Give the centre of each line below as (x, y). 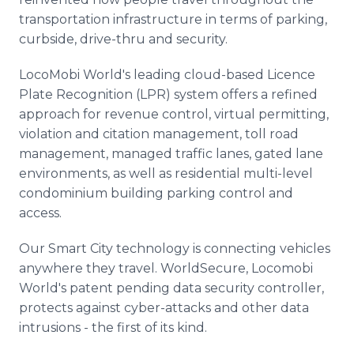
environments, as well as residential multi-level (166, 173)
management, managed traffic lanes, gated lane (171, 154)
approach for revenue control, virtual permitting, (174, 114)
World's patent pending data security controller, (171, 288)
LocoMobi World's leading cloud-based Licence (167, 75)
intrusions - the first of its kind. (113, 328)
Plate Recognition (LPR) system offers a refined (168, 94)
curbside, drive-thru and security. (123, 39)
